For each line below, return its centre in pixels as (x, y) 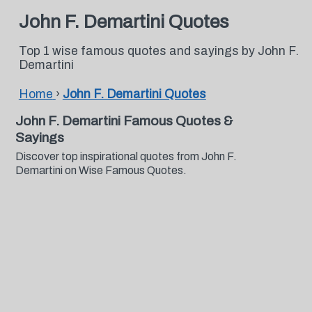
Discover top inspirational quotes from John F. (126, 156)
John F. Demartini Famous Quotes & (124, 121)
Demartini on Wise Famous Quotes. (101, 170)
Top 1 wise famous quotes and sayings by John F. (158, 51)
